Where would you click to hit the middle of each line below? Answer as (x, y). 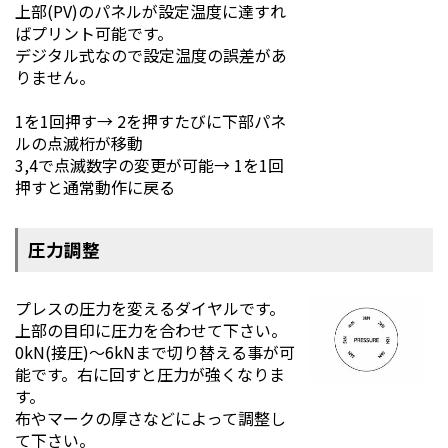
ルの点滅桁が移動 (79, 142)
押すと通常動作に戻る (95, 186)
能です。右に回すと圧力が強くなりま (150, 373)
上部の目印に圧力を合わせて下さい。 (151, 329)
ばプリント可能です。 (94, 32)
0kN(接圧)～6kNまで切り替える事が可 (155, 351)
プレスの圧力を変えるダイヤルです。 (150, 307)
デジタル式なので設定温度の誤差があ (151, 54)
